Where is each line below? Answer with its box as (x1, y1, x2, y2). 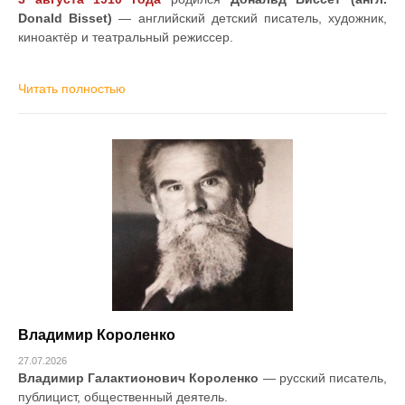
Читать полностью (18, 81, 126, 97)
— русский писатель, (259, 371, 388, 386)
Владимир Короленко (18, 327, 175, 344)
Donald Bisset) (18, 11, 113, 26)
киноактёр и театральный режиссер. (18, 30, 233, 45)
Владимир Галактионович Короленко (18, 371, 259, 386)
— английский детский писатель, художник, (112, 11, 388, 26)
